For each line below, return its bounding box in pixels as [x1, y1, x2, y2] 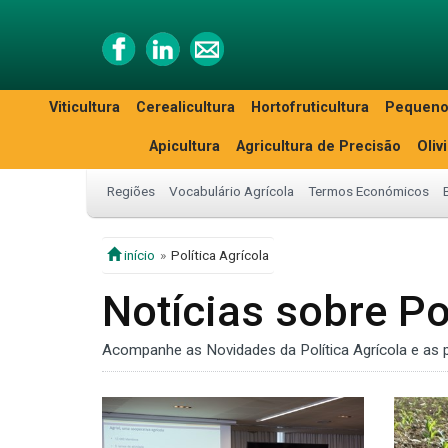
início [121, 247, 155, 263]
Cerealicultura [136, 99, 235, 116]
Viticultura [49, 99, 120, 116]
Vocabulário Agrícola [169, 183, 294, 199]
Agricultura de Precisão [236, 138, 401, 155]
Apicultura [149, 138, 220, 155]
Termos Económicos [308, 183, 429, 199]
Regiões [107, 183, 155, 199]
